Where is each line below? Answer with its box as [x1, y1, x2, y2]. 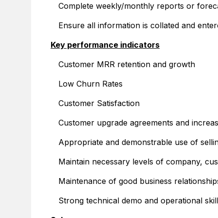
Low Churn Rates [58, 79, 123, 89]
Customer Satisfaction [58, 98, 140, 108]
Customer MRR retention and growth [58, 59, 195, 69]
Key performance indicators [51, 40, 160, 50]
